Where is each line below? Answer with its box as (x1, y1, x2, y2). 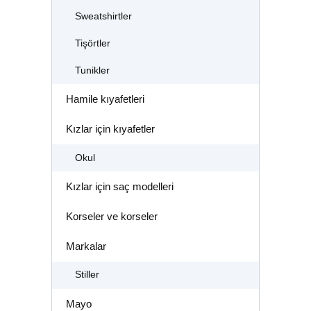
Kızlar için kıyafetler (65, 123, 155, 135)
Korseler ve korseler (65, 210, 158, 222)
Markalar (65, 240, 106, 253)
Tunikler (74, 65, 110, 76)
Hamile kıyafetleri (65, 93, 144, 106)
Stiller (74, 269, 99, 280)
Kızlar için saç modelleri (65, 180, 174, 192)
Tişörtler (74, 37, 110, 49)
